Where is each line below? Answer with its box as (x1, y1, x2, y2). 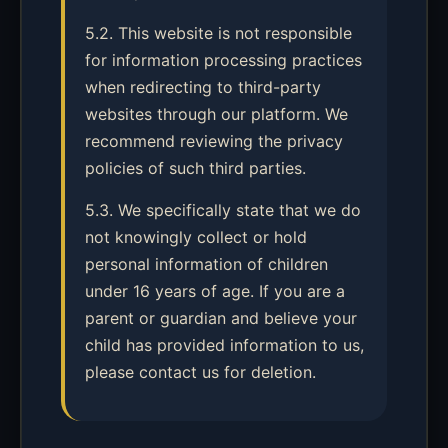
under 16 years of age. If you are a (85, 281, 345, 301)
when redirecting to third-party (85, 77, 321, 97)
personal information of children (85, 254, 328, 274)
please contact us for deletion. (85, 362, 316, 382)
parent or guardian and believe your (85, 308, 357, 328)
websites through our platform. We (85, 104, 348, 124)
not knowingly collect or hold (85, 227, 307, 247)
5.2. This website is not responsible (85, 23, 352, 43)
